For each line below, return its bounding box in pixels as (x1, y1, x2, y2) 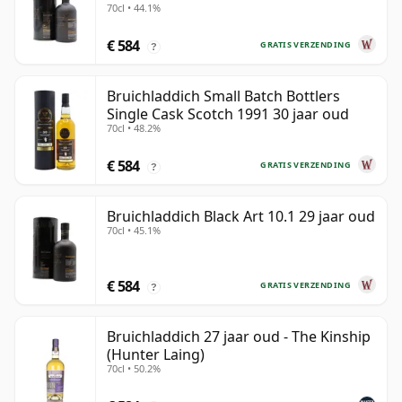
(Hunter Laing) (107, 345, 205, 365)
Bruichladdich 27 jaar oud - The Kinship (107, 327, 371, 347)
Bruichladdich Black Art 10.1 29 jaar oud (107, 206, 375, 227)
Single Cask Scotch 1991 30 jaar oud (107, 104, 349, 125)
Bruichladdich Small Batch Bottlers (107, 86, 340, 107)
